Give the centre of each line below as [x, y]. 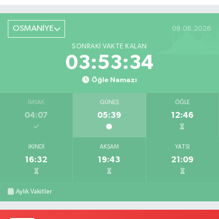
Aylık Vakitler [34, 191]
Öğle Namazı [114, 80]
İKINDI [36, 147]
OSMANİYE [33, 29]
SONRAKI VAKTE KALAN [109, 46]
